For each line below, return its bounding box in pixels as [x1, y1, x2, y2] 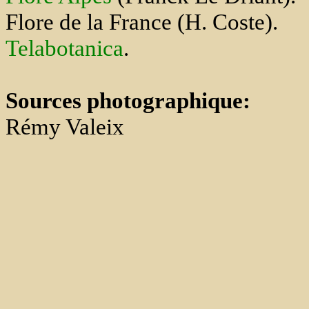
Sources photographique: [6, 88, 250, 113]
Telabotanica [6, 35, 123, 61]
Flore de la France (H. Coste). [6, 9, 278, 34]
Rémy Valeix [6, 114, 124, 139]
